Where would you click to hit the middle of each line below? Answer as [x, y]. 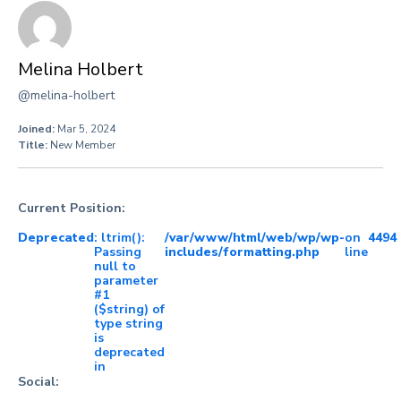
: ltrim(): [119, 238]
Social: [38, 382]
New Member [83, 145]
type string [128, 324]
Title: [34, 145]
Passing [118, 252]
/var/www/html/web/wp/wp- [255, 238]
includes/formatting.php [242, 252]
